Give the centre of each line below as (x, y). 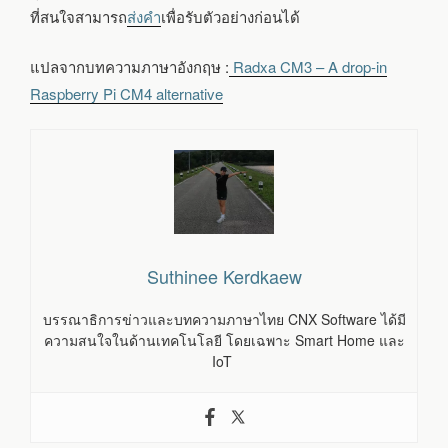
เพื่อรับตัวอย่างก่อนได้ (230, 17)
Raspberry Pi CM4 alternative (126, 93)
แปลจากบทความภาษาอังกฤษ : (129, 66)
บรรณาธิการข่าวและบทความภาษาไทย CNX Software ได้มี (224, 318)
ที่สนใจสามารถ (78, 17)
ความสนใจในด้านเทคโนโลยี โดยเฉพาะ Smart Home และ (224, 339)
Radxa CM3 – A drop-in (308, 66)
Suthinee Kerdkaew (224, 275)
